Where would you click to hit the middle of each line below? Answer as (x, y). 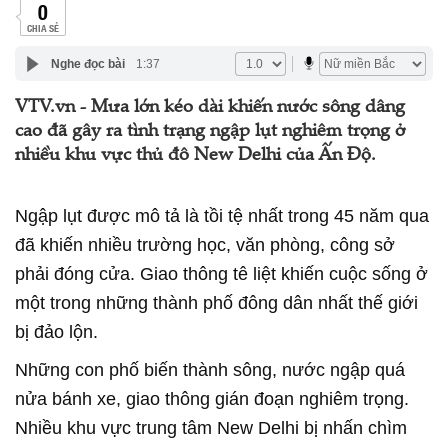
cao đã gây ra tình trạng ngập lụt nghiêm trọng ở (210, 132)
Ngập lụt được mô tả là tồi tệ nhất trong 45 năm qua (222, 216)
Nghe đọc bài (87, 63)
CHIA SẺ (42, 27)
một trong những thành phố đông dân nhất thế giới (216, 303)
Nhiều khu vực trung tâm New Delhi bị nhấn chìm (211, 428)
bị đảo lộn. (56, 332)
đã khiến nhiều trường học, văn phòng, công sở (205, 245)
